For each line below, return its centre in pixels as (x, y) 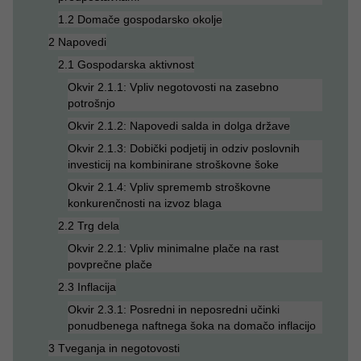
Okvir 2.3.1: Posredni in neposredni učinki (174, 309)
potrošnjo (91, 103)
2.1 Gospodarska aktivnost (126, 64)
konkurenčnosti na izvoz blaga (145, 203)
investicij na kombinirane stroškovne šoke (173, 164)
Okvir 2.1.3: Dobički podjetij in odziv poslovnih (184, 148)
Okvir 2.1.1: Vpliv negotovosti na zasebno (173, 87)
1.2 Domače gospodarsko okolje (140, 19)
